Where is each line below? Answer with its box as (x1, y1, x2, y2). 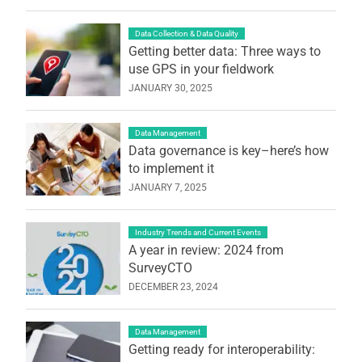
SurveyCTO (128, 259, 192, 276)
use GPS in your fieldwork (128, 61, 274, 77)
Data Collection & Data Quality (134, 28, 238, 38)
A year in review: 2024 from (128, 242, 284, 258)
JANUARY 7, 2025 (128, 181, 207, 193)
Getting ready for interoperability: (128, 341, 315, 357)
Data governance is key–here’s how (128, 142, 329, 158)
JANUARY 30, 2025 (128, 82, 213, 94)
